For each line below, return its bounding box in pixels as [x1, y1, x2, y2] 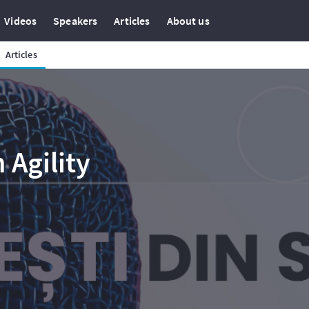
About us [166, 14, 210, 28]
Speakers [53, 14, 98, 28]
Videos [4, 14, 37, 28]
